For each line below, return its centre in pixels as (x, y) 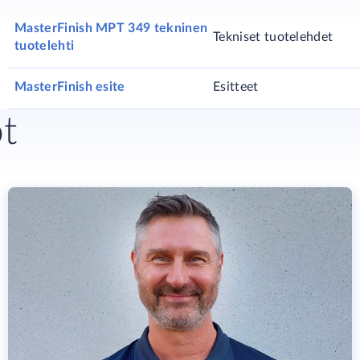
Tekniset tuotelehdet (273, 37)
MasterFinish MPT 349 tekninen (111, 28)
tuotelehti (45, 46)
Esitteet (236, 87)
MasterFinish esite (70, 87)
